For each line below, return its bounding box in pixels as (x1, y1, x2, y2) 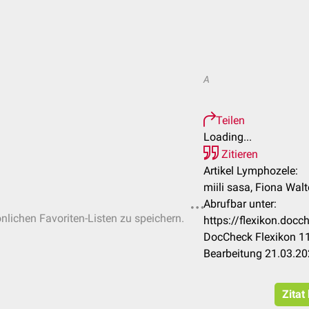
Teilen (216, 114, 245, 127)
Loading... (203, 130, 252, 143)
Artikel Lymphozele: (203, 164, 298, 177)
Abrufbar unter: (203, 197, 277, 210)
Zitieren (219, 148, 258, 161)
